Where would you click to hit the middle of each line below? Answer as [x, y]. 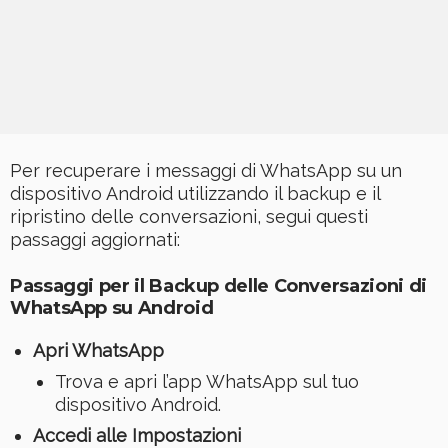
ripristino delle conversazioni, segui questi [189, 217]
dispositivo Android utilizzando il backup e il [195, 194]
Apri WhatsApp [98, 351]
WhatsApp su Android [112, 308]
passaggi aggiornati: [95, 240]
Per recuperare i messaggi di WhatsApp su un [206, 171]
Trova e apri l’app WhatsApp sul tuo [207, 382]
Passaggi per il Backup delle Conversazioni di [218, 286]
